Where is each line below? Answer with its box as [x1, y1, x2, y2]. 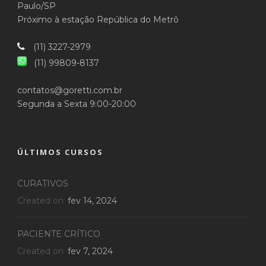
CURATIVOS [17, 178, 68, 189]
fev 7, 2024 [65, 245, 113, 256]
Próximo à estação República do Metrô [17, 14, 179, 25]
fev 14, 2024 [65, 195, 117, 206]
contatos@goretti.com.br [17, 84, 122, 96]
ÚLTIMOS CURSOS [17, 146, 103, 157]
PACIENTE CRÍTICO [17, 228, 100, 239]
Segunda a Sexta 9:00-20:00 [17, 98, 136, 109]
